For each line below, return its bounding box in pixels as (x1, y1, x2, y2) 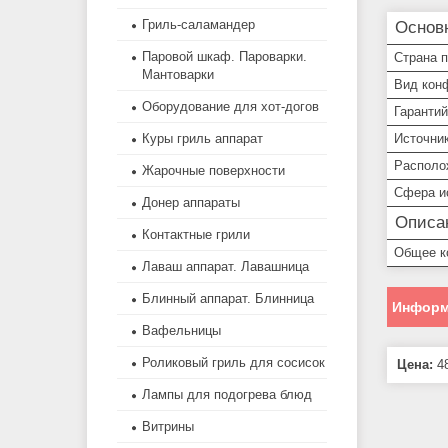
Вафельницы (142, 323, 221, 339)
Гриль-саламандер (142, 17, 255, 33)
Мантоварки (142, 67, 214, 83)
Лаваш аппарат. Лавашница (142, 259, 309, 275)
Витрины (142, 419, 194, 435)
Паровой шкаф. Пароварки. (142, 49, 307, 65)
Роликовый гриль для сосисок (142, 355, 325, 371)
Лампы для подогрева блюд (142, 387, 312, 403)
